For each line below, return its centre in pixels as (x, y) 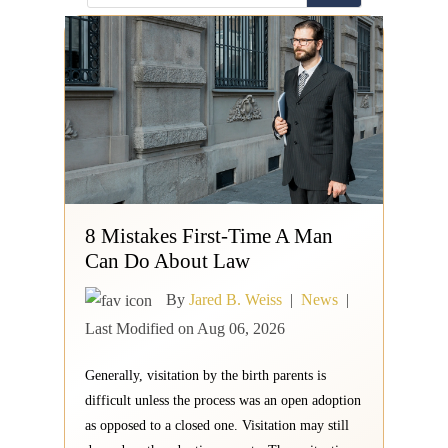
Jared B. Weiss (235, 299)
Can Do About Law (167, 260)
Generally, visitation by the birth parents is (205, 376)
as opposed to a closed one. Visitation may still (217, 426)
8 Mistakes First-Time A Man (209, 235)
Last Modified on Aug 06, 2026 (185, 329)
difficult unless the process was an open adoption (223, 401)
